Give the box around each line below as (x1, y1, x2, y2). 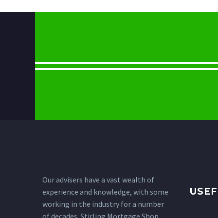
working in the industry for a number (42, 199, 164, 209)
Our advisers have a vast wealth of (42, 175, 154, 185)
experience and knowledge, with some (42, 187, 168, 197)
